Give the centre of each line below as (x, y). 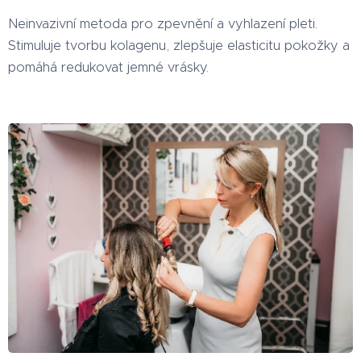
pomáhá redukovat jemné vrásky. (110, 66)
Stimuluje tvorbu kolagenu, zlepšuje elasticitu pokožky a (179, 45)
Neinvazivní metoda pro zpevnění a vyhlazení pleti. (163, 23)
